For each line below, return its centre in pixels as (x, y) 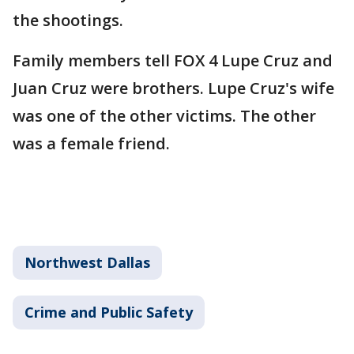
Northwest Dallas (87, 262)
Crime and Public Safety (109, 312)
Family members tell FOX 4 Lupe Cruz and (173, 60)
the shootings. (68, 20)
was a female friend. (91, 143)
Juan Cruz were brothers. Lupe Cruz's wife (173, 88)
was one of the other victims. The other (164, 115)
